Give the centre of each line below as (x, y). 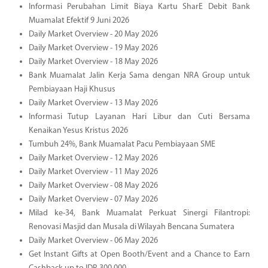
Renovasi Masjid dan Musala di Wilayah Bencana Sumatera (131, 227)
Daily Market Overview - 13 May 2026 (93, 103)
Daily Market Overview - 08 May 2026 (93, 185)
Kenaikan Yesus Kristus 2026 (78, 130)
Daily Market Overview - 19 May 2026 (93, 48)
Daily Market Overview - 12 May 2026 (93, 158)
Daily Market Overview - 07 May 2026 (93, 199)
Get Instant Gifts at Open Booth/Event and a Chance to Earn (139, 254)
